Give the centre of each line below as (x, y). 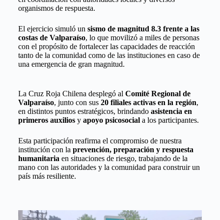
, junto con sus (77, 103)
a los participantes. (169, 120)
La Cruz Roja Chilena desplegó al (71, 94)
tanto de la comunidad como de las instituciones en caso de (109, 55)
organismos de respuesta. (56, 8)
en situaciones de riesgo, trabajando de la (123, 159)
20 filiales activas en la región (148, 103)
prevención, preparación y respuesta (133, 150)
